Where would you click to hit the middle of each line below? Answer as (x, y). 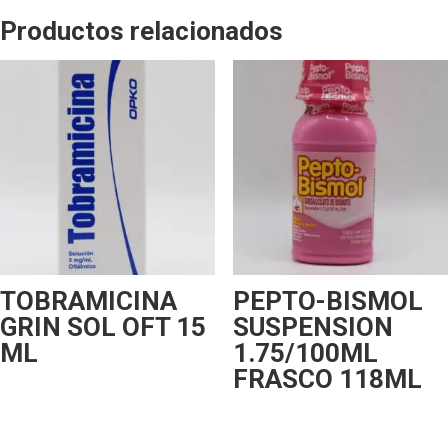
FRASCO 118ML (327, 379)
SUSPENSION (312, 327)
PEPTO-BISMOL (327, 301)
